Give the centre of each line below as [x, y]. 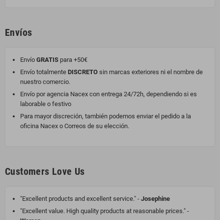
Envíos [19, 33]
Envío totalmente [44, 72]
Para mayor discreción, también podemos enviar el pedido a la [106, 116]
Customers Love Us [45, 172]
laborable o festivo [46, 104]
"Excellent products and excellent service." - [81, 199]
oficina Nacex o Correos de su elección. [75, 126]
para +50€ [73, 60]
